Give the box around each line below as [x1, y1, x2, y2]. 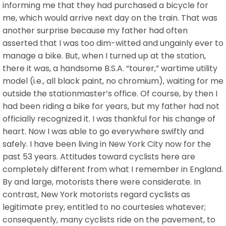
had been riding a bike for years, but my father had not [3, 100, 219, 112]
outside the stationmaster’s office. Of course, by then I [3, 87, 217, 99]
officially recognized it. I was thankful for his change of [3, 112, 215, 125]
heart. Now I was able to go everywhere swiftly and [3, 125, 204, 137]
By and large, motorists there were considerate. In [3, 176, 201, 188]
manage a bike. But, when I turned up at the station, [3, 49, 206, 62]
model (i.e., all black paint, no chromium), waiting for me [3, 75, 223, 87]
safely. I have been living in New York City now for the [3, 138, 211, 150]
